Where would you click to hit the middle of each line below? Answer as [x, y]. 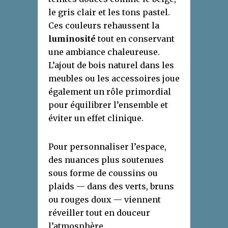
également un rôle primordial [110, 91]
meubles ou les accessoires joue [114, 78]
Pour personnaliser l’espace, [107, 146]
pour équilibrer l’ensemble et [108, 105]
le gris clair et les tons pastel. [109, 12]
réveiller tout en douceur [99, 212]
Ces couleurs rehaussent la [104, 25]
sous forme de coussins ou [103, 173]
